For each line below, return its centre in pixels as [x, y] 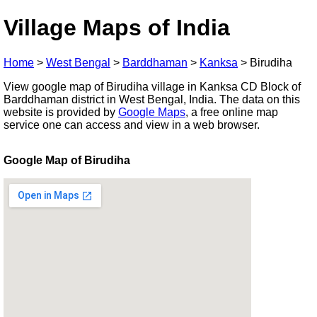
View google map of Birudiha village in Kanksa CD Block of [152, 86]
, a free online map [232, 112]
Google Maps [152, 112]
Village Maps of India [117, 28]
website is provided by [61, 112]
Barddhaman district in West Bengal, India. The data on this [152, 99]
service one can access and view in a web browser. [132, 125]
